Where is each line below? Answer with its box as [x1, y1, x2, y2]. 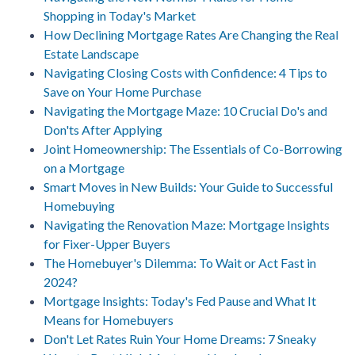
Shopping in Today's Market [44, 7, 196, 23]
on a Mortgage [44, 159, 124, 175]
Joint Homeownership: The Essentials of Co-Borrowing [44, 140, 342, 156]
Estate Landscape [44, 45, 139, 61]
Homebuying [44, 197, 115, 213]
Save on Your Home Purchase [44, 83, 201, 99]
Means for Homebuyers [44, 311, 174, 327]
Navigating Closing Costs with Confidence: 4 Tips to [44, 64, 327, 80]
